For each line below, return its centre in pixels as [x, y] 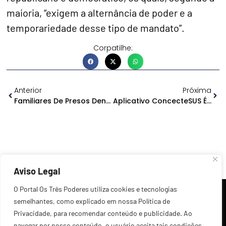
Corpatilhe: [113, 48]
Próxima [197, 90]
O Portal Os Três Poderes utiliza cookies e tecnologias [95, 189]
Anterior [28, 90]
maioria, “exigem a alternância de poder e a [100, 12]
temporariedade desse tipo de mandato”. [96, 27]
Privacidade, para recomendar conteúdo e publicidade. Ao [103, 213]
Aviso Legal [37, 171]
